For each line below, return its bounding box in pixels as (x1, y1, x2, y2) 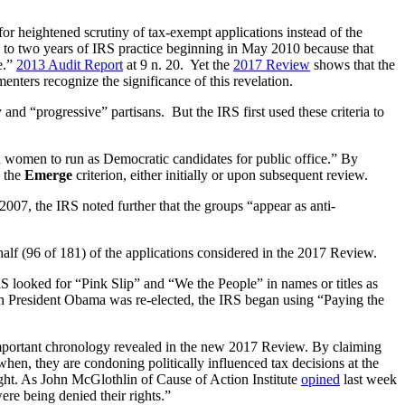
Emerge (24, 167, 72, 184)
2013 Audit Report (16, 57, 123, 73)
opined (301, 372, 340, 388)
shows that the (310, 57, 395, 73)
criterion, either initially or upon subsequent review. (72, 167, 368, 184)
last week (340, 372, 397, 388)
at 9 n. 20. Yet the (123, 57, 233, 73)
